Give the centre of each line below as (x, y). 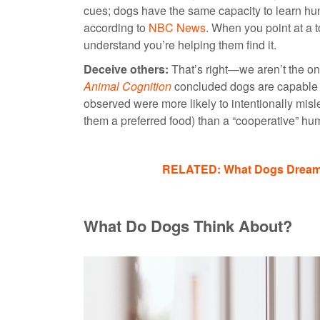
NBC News (177, 27)
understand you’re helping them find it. (180, 44)
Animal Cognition (127, 86)
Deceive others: (126, 69)
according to (116, 27)
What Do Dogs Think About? (188, 225)
